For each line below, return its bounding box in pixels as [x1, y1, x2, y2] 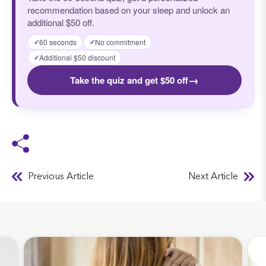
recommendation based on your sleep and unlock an [27, 3, 230, 16]
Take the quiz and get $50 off [70, 73, 188, 87]
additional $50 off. [27, 15, 94, 28]
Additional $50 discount [39, 52, 115, 62]
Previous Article [28, 172, 94, 182]
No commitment [95, 36, 145, 47]
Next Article [188, 172, 238, 182]
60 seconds [39, 36, 77, 47]
